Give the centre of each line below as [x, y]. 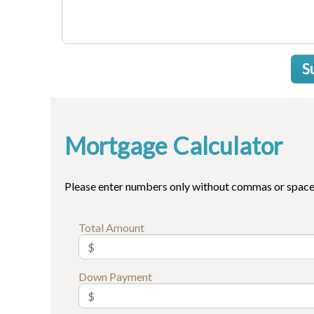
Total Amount [111, 228]
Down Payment [115, 277]
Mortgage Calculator [173, 146]
